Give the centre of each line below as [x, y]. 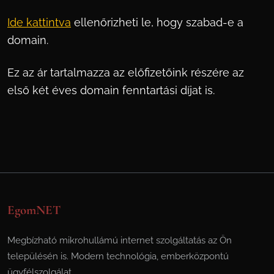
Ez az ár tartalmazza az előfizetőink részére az [126, 72]
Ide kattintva [39, 22]
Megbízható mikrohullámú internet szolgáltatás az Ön [120, 240]
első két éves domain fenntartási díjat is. [111, 90]
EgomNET [34, 210]
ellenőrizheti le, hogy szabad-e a [157, 22]
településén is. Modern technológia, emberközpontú [118, 256]
